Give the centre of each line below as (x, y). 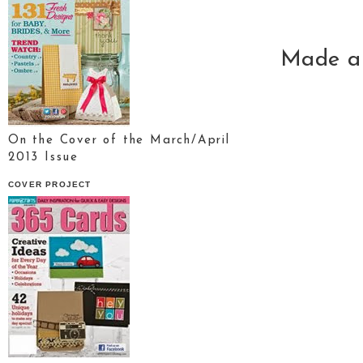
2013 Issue (44, 157)
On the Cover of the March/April (119, 140)
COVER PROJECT (50, 184)
